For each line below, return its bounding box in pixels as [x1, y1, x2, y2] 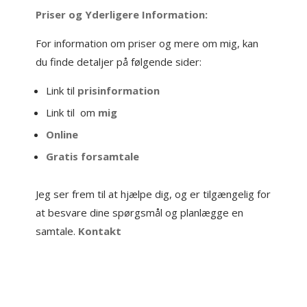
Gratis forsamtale [46, 149, 140, 163]
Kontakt [78, 224, 122, 238]
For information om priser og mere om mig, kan [36, 36, 259, 50]
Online [46, 127, 79, 141]
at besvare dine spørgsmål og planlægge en [36, 206, 244, 219]
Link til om [46, 106, 96, 119]
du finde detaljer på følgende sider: [36, 55, 202, 69]
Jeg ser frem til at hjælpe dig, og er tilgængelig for [36, 187, 271, 201]
